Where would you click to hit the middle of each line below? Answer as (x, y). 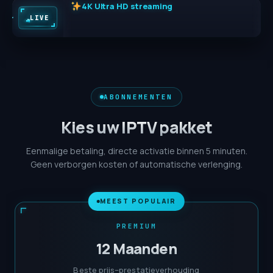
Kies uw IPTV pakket (136, 128)
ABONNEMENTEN (138, 97)
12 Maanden (136, 249)
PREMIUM (136, 226)
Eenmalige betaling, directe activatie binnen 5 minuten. (136, 151)
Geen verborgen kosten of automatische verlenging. (136, 165)
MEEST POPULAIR (138, 201)
